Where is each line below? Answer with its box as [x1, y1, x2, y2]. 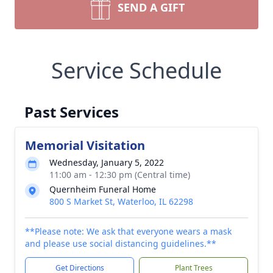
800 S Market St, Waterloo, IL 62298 [49, 196, 193, 207]
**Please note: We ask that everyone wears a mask [25, 225, 232, 237]
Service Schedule [51, 55, 222, 85]
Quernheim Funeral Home [49, 183, 156, 195]
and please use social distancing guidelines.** [25, 238, 216, 249]
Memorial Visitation [25, 137, 145, 154]
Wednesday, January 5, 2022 [49, 157, 164, 168]
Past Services [24, 102, 119, 122]
